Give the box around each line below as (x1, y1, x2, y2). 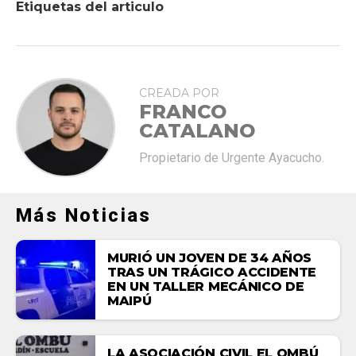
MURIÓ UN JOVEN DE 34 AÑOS (107, 250, 311, 265)
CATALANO (139, 118, 255, 142)
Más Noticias (16, 203, 152, 226)
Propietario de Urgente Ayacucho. (139, 149, 324, 165)
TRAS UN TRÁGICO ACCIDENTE (107, 264, 316, 280)
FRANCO (139, 99, 226, 123)
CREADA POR (139, 85, 219, 100)
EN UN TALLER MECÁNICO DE (107, 278, 304, 294)
